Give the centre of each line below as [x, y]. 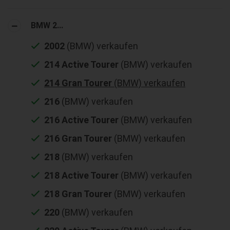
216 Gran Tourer [78, 138]
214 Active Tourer [81, 64]
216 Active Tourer [81, 120]
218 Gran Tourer [78, 194]
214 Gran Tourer [78, 83]
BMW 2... [47, 25]
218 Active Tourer [81, 175]
